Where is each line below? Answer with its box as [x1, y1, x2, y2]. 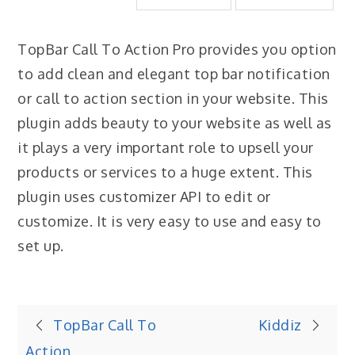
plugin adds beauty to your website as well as [17, 113, 332, 132]
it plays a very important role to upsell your [17, 138, 314, 156]
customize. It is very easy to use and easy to [17, 212, 322, 230]
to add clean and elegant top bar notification [17, 64, 330, 82]
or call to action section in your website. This [17, 89, 329, 107]
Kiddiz [258, 315, 302, 334]
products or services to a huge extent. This [17, 162, 313, 181]
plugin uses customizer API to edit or [17, 187, 271, 205]
